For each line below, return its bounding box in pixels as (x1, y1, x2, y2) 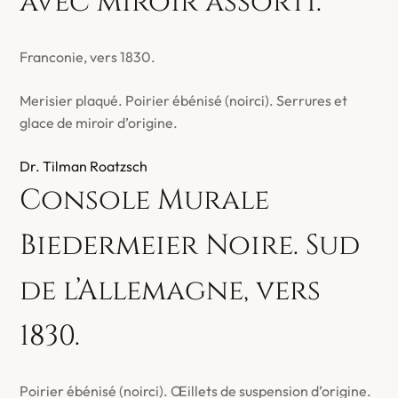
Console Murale (20, 181, 270, 219)
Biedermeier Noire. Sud (20, 227, 361, 265)
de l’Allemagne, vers (20, 272, 322, 310)
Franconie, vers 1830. (20, 48, 156, 66)
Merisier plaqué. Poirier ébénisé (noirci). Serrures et (20, 92, 348, 109)
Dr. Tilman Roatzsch (20, 157, 148, 175)
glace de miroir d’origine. (20, 114, 179, 131)
